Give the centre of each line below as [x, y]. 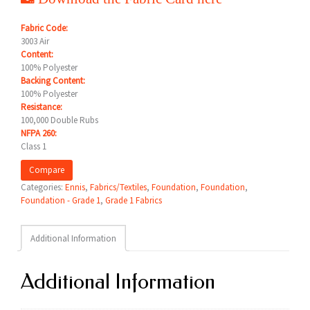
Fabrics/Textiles [118, 187]
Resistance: [42, 107]
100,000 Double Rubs [60, 120]
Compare [47, 170]
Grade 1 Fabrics [134, 200]
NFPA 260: [39, 133]
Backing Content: [53, 81]
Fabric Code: [44, 28]
